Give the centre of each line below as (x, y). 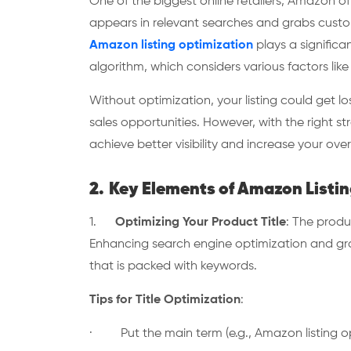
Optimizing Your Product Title (201, 223)
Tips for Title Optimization (165, 300)
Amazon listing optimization (171, 45)
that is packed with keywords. (173, 266)
